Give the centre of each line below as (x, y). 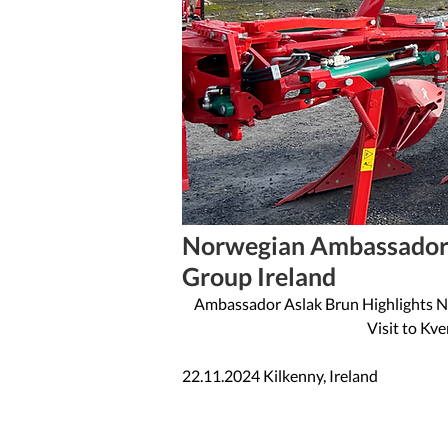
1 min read (215, 218)
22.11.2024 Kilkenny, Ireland (280, 375)
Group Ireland (259, 276)
